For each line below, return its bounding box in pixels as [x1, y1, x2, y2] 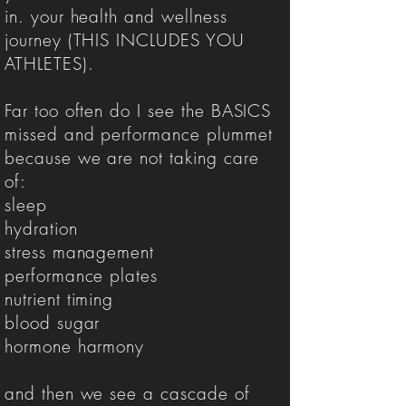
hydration [5, 217, 78, 240]
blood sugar [5, 311, 101, 334]
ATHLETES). [5, 52, 94, 75]
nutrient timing [5, 287, 114, 311]
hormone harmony [5, 334, 145, 358]
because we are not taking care [5, 146, 259, 169]
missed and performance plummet [5, 122, 273, 146]
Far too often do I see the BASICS [5, 99, 272, 122]
